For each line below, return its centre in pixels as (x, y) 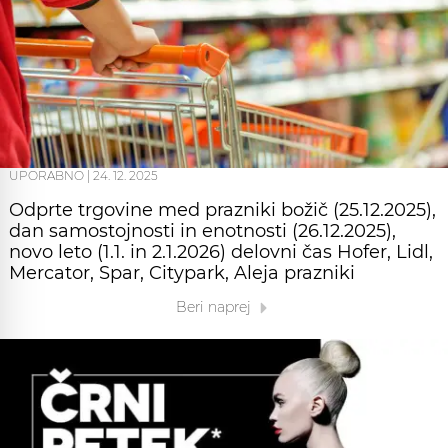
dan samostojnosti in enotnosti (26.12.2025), (202, 231)
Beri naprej (215, 307)
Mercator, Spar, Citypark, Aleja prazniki (182, 273)
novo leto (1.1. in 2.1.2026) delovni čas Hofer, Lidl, (221, 252)
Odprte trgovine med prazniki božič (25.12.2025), (222, 210)
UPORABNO (46, 176)
